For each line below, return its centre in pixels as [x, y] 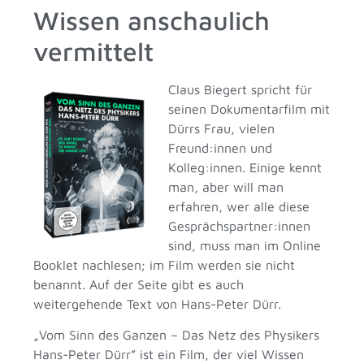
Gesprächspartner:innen [240, 225]
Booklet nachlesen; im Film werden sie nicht [165, 264]
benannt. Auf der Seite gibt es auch [139, 284]
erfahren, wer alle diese [239, 206]
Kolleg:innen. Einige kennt [245, 167]
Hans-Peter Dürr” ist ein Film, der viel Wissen [169, 355]
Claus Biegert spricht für [240, 89]
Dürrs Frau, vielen [222, 128]
